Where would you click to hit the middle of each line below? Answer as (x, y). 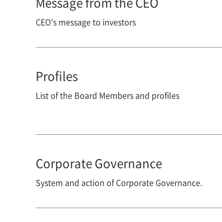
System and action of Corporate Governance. (119, 182)
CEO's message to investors (86, 22)
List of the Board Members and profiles (108, 95)
